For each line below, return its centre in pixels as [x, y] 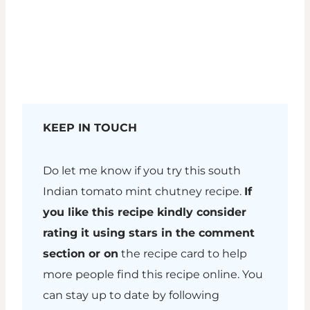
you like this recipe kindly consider [145, 212]
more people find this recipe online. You [153, 275]
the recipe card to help [183, 254]
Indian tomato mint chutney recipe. [144, 192]
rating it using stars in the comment [149, 233]
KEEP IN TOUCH [90, 128]
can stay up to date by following [131, 295]
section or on [81, 254]
